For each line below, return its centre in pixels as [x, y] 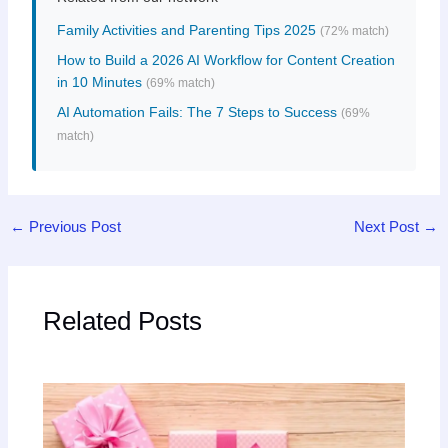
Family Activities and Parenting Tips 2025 [186, 30]
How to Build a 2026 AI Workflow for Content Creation [225, 60]
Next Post [389, 226]
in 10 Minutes [99, 82]
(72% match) [354, 31]
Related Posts [122, 320]
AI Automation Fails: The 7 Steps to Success [196, 112]
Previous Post [72, 226]
